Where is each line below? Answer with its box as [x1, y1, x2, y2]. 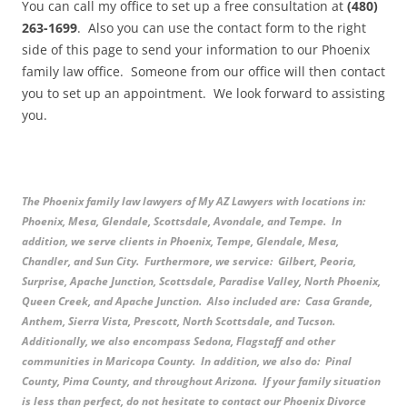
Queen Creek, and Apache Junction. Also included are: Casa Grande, [22, 293, 372, 310]
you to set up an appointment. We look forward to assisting [22, 84, 385, 103]
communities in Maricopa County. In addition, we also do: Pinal [22, 353, 352, 370]
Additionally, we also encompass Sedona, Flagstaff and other [22, 333, 335, 350]
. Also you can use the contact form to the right [77, 19, 366, 37]
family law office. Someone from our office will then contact [22, 63, 385, 81]
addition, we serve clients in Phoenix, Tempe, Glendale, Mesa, [22, 233, 339, 250]
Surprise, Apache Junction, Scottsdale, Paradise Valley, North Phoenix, [22, 273, 381, 290]
